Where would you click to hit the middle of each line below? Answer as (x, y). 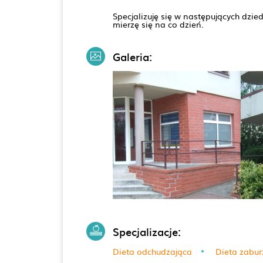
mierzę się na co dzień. (158, 24)
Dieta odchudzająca (152, 251)
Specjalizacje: (146, 232)
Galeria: (132, 57)
